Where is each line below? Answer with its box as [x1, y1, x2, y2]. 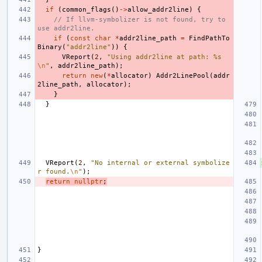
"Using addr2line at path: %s [107, 53, 222, 61]
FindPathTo [189, 34, 230, 42]
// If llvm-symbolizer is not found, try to [54, 15, 226, 23]
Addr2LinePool [156, 71, 209, 80]
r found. [37, 167, 70, 175]
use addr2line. [37, 24, 95, 32]
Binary [37, 43, 62, 51]
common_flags [62, 5, 111, 13]
